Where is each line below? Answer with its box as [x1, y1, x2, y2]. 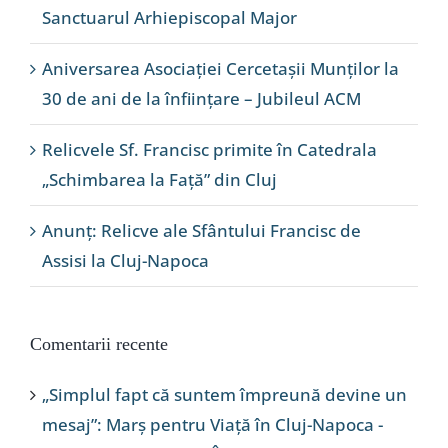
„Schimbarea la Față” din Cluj [42, 168, 277, 192]
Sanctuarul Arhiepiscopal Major [42, 6, 297, 30]
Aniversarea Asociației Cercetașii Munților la [42, 57, 399, 81]
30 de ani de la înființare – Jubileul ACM [42, 87, 361, 111]
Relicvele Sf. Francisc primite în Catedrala [42, 138, 377, 162]
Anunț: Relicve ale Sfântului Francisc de [42, 219, 361, 243]
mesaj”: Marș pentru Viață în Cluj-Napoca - [42, 413, 383, 437]
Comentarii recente [30, 334, 168, 355]
